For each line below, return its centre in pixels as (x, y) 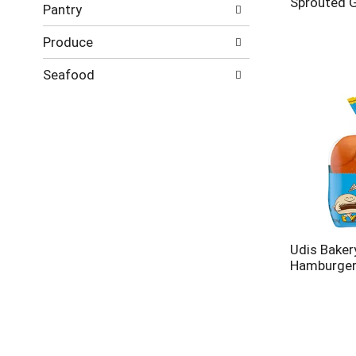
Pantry (62, 10)
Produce (68, 42)
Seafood (68, 75)
